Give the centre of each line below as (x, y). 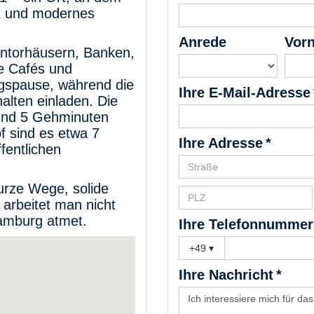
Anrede (203, 42)
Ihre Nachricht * (230, 274)
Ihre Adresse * (225, 143)
